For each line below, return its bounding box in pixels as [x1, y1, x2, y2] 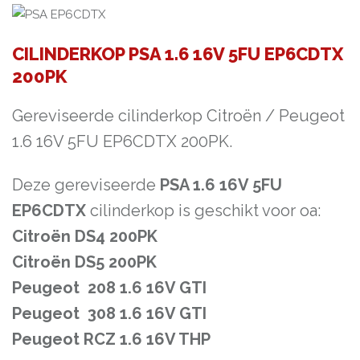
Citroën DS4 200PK [12, 227, 157, 247]
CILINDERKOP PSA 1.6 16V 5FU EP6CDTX [12, 43, 343, 65]
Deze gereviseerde [12, 175, 160, 195]
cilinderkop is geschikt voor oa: [86, 201, 321, 221]
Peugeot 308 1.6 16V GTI [12, 304, 207, 324]
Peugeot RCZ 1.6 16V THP [12, 329, 211, 350]
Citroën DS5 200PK [12, 252, 157, 272]
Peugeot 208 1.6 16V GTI [12, 278, 207, 298]
